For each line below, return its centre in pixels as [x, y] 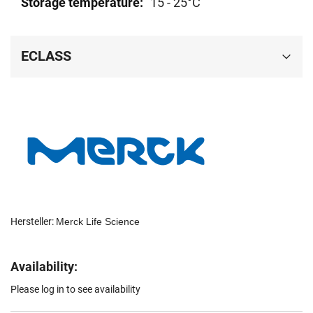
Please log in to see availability [75, 290]
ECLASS [46, 56]
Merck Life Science [98, 222]
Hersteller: [33, 222]
